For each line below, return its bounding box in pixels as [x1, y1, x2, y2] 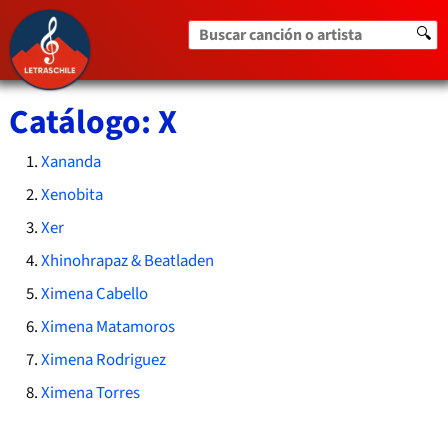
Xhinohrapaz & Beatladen [40, 249, 214, 274]
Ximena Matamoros [40, 315, 175, 340]
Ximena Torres [40, 381, 140, 406]
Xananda [40, 150, 101, 175]
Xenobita [40, 183, 103, 208]
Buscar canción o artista [188, 20, 354, 44]
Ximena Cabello [40, 282, 148, 307]
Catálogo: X [8, 99, 177, 147]
